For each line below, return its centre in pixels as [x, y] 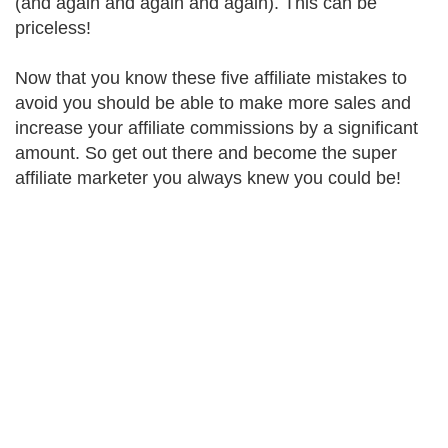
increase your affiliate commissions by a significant [216, 128]
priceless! [53, 28]
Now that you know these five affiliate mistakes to [211, 78]
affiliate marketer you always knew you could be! [208, 178]
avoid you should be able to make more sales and [213, 103]
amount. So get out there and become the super [206, 153]
